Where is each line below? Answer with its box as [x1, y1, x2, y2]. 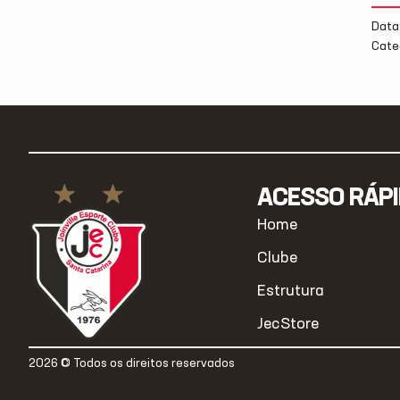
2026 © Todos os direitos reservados [29, 357, 235, 371]
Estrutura [257, 283, 324, 300]
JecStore [257, 316, 319, 333]
